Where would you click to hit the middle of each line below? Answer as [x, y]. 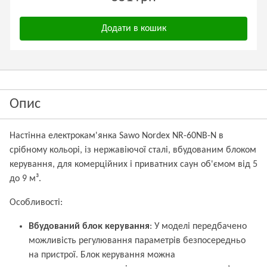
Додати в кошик [133, 29]
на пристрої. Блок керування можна [102, 255]
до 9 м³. [25, 179]
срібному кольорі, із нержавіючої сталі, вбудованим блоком [133, 150]
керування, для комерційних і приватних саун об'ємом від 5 [133, 164]
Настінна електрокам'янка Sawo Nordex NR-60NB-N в [117, 136]
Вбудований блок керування [89, 226]
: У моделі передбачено [198, 226]
